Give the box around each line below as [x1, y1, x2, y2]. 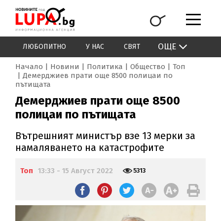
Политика [87, 62, 123, 72]
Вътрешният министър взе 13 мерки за [15, 130, 196, 142]
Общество [130, 62, 166, 72]
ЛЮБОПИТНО [23, 42, 67, 51]
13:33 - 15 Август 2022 [38, 166, 113, 176]
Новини [50, 62, 80, 72]
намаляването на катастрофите [15, 142, 165, 154]
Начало [15, 62, 43, 72]
